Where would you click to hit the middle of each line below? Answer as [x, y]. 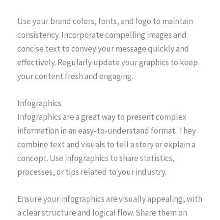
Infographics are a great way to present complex [102, 117]
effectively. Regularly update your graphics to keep [108, 63]
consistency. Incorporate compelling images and [102, 35]
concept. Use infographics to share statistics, [96, 158]
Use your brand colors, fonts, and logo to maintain [105, 21]
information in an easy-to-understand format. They [107, 131]
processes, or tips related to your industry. [92, 172]
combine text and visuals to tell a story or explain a [106, 145]
